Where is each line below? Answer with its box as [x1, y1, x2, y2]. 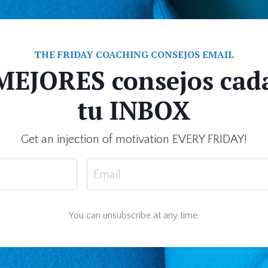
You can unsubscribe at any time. [69, 210, 199, 221]
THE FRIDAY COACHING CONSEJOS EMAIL [34, 48, 234, 61]
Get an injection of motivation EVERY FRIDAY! [21, 133, 247, 146]
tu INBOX [77, 93, 191, 127]
